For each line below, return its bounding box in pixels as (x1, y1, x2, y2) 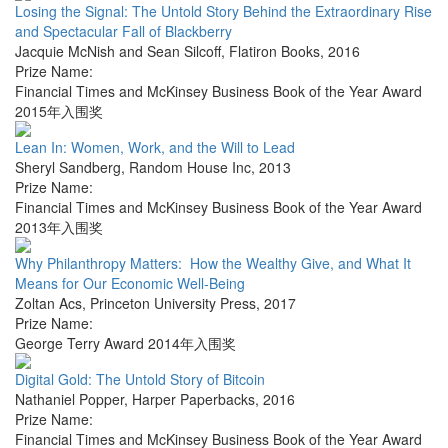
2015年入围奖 (15, 101, 103, 122)
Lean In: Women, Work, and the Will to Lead (15, 137, 295, 158)
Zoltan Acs (15, 293, 82, 314)
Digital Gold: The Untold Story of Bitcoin (15, 369, 265, 390)
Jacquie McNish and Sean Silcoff (15, 41, 221, 62)
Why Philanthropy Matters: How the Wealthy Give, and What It (15, 253, 411, 274)
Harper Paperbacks (132, 389, 255, 410)
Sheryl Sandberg (15, 157, 121, 178)
